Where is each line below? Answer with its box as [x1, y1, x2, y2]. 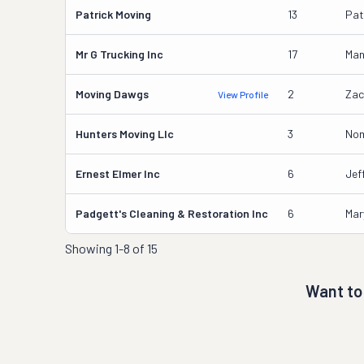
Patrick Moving [76, 7, 151, 21]
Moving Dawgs [76, 87, 149, 101]
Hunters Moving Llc [76, 127, 174, 141]
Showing [65, 240, 115, 256]
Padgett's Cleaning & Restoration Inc [76, 206, 268, 220]
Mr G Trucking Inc [76, 47, 163, 61]
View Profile [218, 89, 268, 100]
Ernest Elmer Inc [76, 167, 160, 180]
